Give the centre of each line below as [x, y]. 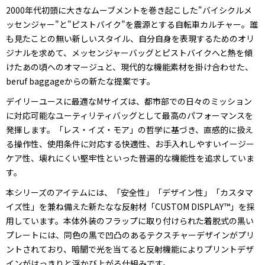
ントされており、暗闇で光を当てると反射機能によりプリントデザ [130, 249]
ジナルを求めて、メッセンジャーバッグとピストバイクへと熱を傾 [129, 52]
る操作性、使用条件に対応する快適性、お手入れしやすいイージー [130, 143]
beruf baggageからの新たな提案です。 [80, 81]
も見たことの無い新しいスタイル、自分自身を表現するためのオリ [130, 38]
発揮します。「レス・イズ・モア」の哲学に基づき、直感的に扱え [130, 129]
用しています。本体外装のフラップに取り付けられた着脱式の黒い [130, 220]
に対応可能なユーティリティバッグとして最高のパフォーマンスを [130, 115]
